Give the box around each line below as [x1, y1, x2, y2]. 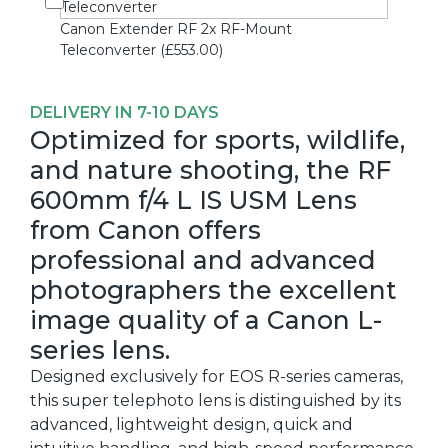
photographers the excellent [30, 275, 397, 306]
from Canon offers [30, 215, 261, 246]
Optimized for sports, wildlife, [30, 125, 405, 156]
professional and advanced [30, 245, 376, 276]
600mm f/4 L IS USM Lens [30, 185, 357, 216]
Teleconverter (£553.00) [60, 41, 223, 60]
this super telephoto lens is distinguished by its [30, 391, 401, 411]
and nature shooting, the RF [30, 155, 391, 186]
